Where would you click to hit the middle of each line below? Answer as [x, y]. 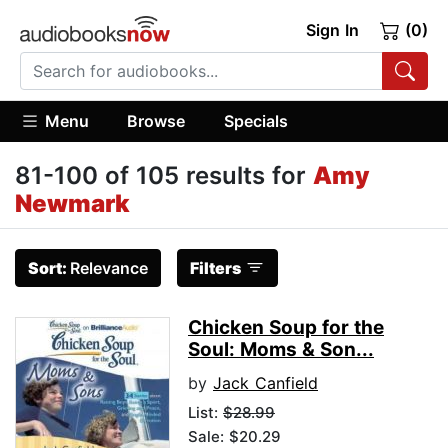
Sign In [332, 30]
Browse [156, 120]
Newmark [72, 204]
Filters [215, 268]
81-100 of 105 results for [164, 176]
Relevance [109, 268]
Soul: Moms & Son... [281, 350]
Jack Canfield [265, 383]
